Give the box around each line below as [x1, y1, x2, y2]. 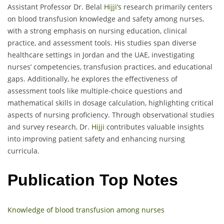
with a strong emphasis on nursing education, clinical [7, 25, 187, 35]
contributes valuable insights [104, 121, 204, 131]
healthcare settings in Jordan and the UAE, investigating [7, 49, 194, 59]
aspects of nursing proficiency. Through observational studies [7, 109, 214, 119]
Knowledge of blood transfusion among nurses [7, 204, 164, 214]
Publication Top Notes [7, 171, 178, 189]
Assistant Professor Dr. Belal [7, 1, 104, 11]
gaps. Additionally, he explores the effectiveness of [7, 73, 177, 83]
